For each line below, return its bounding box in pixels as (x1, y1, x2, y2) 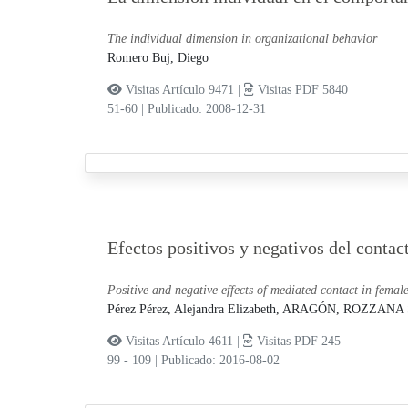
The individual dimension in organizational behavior (107, 32, 377, 46)
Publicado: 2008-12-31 (147, 102, 266, 117)
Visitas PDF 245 (252, 334, 341, 349)
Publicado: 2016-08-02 (160, 353, 280, 368)
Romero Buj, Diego (107, 51, 209, 66)
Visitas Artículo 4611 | (121, 334, 243, 349)
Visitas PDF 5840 (253, 83, 348, 97)
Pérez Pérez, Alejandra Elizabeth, (107, 302, 282, 317)
